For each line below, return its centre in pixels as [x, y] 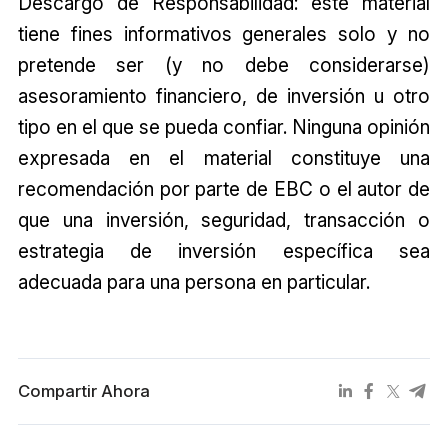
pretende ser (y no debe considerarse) [224, 65]
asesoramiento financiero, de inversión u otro [224, 96]
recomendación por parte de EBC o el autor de [224, 189]
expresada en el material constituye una [224, 158]
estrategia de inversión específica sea [224, 251]
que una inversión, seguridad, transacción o [224, 220]
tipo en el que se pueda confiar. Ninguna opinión [224, 127]
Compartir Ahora [83, 391]
